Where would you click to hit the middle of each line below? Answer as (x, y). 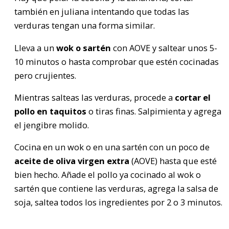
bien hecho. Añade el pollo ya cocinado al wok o (108, 175)
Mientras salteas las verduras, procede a (95, 97)
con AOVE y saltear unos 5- (164, 48)
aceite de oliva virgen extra (72, 161)
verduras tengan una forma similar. (85, 26)
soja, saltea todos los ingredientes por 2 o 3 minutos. (118, 202)
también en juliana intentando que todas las (102, 12)
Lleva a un (35, 48)
